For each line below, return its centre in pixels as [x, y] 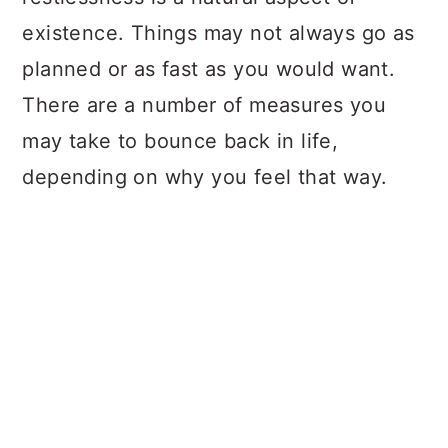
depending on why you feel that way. [205, 177]
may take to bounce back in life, [180, 141]
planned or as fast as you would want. [209, 69]
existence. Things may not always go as [218, 33]
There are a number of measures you [204, 105]
